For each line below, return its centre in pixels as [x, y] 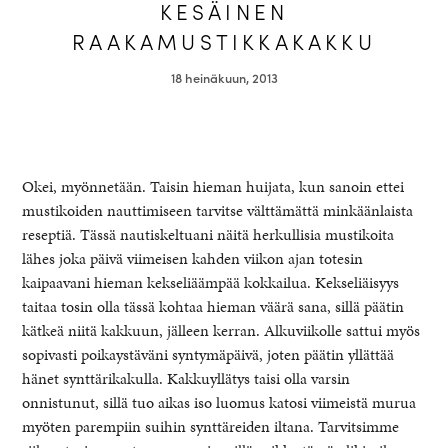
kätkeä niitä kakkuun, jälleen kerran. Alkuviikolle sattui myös [221, 330]
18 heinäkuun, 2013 [224, 77]
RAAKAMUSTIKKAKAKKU [224, 41]
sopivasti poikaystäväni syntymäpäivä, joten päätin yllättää [208, 354]
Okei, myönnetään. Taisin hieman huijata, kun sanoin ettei [213, 186]
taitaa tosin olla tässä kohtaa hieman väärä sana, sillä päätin [213, 306]
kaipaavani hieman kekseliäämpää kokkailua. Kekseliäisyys [211, 282]
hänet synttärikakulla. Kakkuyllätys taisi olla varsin [186, 378]
